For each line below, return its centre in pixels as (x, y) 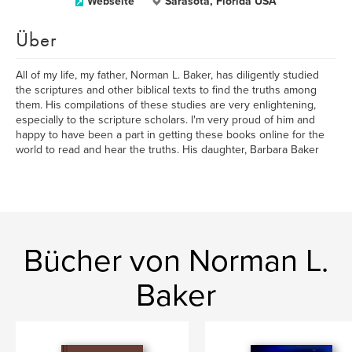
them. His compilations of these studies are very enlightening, (166, 105)
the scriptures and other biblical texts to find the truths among (166, 90)
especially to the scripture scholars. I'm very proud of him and (165, 120)
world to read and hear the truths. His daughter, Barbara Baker (167, 150)
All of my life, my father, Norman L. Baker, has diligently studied (167, 75)
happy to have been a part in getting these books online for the (170, 135)
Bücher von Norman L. (176, 261)
